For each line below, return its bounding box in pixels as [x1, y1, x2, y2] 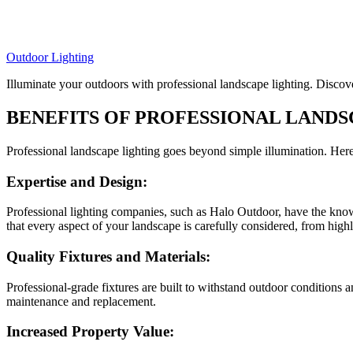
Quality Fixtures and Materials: [6, 247, 214, 265]
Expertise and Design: [6, 173, 151, 190]
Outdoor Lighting [6, 50, 94, 64]
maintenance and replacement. [6, 294, 156, 308]
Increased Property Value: [6, 323, 178, 340]
